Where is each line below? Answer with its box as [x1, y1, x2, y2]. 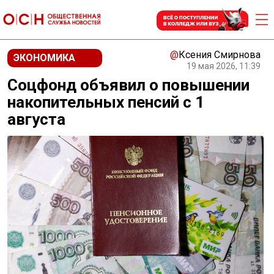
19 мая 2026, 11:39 [187, 61, 261, 71]
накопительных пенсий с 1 [7, 93, 204, 111]
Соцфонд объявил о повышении [7, 76, 250, 94]
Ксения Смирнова [179, 49, 261, 61]
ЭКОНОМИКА [13, 52, 75, 64]
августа [7, 110, 65, 128]
